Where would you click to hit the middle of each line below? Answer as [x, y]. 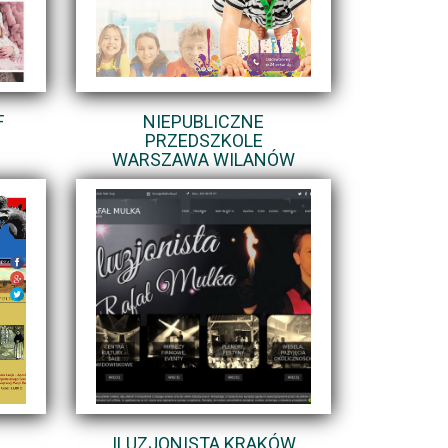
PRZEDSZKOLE [203, 140]
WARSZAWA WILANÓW [203, 159]
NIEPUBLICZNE [203, 121]
